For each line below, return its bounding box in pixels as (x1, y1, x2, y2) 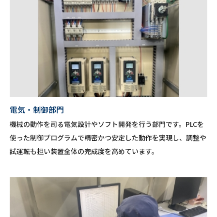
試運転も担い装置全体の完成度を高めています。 (10, 146, 158, 156)
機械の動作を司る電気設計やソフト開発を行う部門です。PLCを (10, 119, 204, 129)
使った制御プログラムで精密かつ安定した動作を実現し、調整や (10, 133, 206, 142)
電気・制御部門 (10, 104, 64, 115)
